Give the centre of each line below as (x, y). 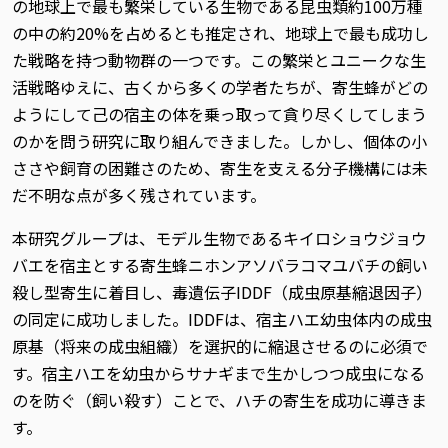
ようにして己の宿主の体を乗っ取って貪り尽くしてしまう (219, 114)
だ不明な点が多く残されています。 (139, 195)
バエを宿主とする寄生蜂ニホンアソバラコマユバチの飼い (220, 265)
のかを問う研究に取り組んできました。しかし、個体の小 (219, 141)
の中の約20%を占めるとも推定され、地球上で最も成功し (220, 33)
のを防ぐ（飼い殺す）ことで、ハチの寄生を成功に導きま (219, 400)
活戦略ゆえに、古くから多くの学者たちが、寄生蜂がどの (220, 87)
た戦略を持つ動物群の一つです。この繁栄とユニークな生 (219, 60)
